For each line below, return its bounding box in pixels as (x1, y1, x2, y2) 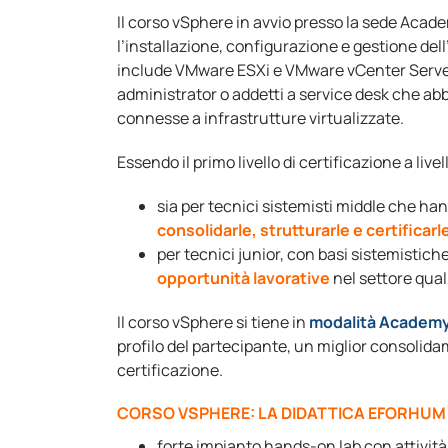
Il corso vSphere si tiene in (117, 310, 309, 333)
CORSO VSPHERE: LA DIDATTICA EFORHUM (117, 401, 446, 424)
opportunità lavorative (157, 266, 330, 289)
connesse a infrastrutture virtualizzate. (117, 106, 404, 129)
